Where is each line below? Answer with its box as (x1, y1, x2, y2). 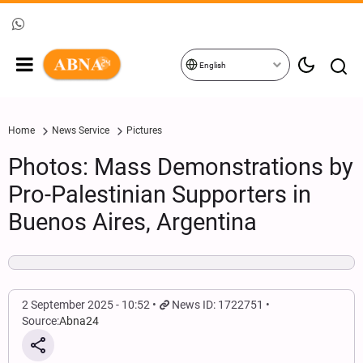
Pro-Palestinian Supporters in (8, 181, 311, 208)
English (198, 61, 226, 70)
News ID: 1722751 (172, 298, 264, 311)
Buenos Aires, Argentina (8, 208, 257, 236)
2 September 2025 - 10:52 (22, 298, 150, 311)
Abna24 (59, 314, 99, 327)
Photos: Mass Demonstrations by (8, 153, 353, 181)
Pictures (126, 125, 162, 136)
